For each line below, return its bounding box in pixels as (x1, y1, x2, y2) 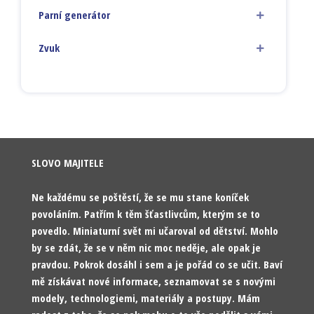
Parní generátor (39, 7, 110, 22)
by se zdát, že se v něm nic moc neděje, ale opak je (32, 240, 261, 254)
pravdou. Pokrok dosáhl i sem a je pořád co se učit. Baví (32, 257, 282, 271)
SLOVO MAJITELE (32, 155, 104, 170)
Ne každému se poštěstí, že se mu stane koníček (32, 189, 249, 204)
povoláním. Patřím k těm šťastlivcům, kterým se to (32, 206, 260, 221)
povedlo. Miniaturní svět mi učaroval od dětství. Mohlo (32, 223, 278, 238)
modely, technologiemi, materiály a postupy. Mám (32, 290, 260, 305)
